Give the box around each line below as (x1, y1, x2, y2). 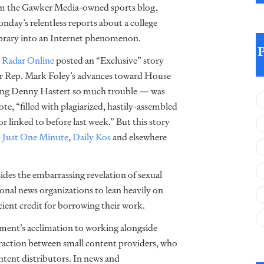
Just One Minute (2, 130, 68, 144)
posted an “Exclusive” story (54, 53, 164, 68)
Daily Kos (72, 130, 111, 144)
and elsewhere (111, 130, 167, 144)
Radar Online (2, 53, 54, 68)
